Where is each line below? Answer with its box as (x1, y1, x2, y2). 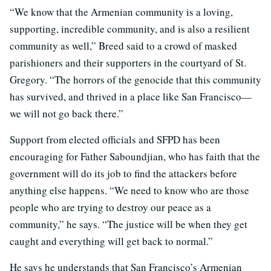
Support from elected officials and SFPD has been (10, 132, 220, 146)
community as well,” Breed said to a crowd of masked (10, 38, 237, 53)
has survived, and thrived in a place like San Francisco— (10, 89, 252, 103)
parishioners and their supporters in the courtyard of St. (10, 55, 246, 70)
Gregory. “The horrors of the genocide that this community (10, 72, 261, 87)
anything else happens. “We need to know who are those (10, 183, 249, 197)
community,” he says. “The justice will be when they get (10, 217, 247, 231)
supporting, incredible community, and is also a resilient (10, 21, 250, 36)
